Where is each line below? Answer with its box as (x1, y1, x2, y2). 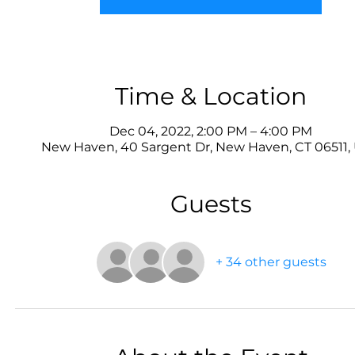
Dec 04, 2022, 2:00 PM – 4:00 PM (109, 124, 312, 139)
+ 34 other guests (216, 254, 326, 269)
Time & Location (115, 82, 307, 111)
